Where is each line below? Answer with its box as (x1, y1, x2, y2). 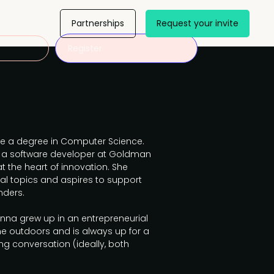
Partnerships (71, 17, 124, 29)
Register (68, 42, 103, 54)
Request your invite (156, 17, 239, 29)
